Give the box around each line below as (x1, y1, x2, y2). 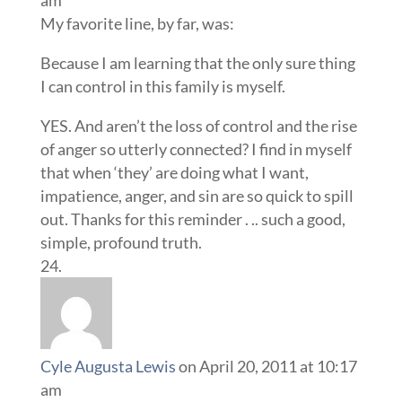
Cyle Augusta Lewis (39, 356, 176, 377)
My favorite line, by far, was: (39, 13, 234, 34)
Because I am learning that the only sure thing (39, 53, 355, 74)
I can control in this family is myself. (39, 76, 285, 97)
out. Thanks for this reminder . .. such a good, (39, 209, 345, 230)
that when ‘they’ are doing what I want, (39, 162, 309, 183)
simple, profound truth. (39, 232, 202, 253)
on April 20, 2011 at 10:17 (178, 356, 357, 377)
